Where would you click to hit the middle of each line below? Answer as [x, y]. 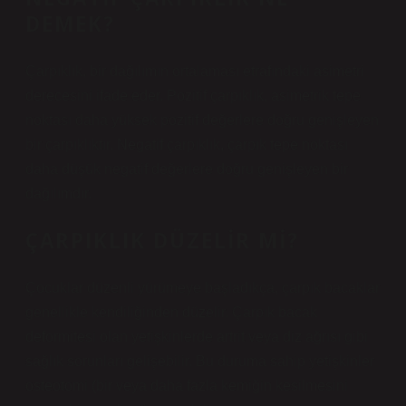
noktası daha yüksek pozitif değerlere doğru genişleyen [202, 120]
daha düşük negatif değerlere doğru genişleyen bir [187, 169]
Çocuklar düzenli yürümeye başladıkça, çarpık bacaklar [203, 288]
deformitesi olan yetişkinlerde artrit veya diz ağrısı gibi [197, 337]
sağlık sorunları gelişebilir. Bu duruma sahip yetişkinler [200, 361]
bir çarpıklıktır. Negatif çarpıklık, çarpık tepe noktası [187, 145]
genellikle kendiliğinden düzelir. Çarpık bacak [171, 312]
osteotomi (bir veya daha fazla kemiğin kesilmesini [187, 386]
